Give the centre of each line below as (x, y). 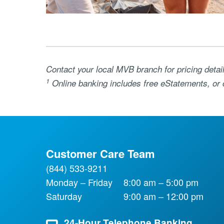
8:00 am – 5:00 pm (159, 182)
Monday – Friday (79, 182)
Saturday (64, 196)
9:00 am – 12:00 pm (162, 196)
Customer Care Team (100, 153)
